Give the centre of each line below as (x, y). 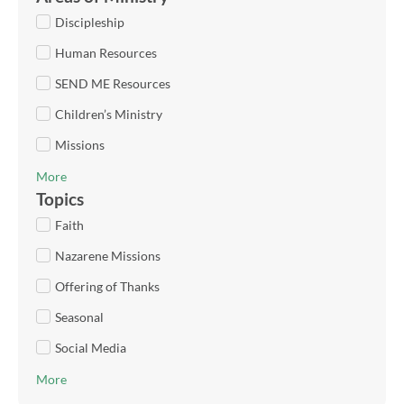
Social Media (91, 347)
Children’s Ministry (109, 114)
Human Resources (106, 52)
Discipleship (90, 22)
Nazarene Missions (108, 255)
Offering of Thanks (107, 286)
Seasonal (79, 317)
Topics (60, 198)
